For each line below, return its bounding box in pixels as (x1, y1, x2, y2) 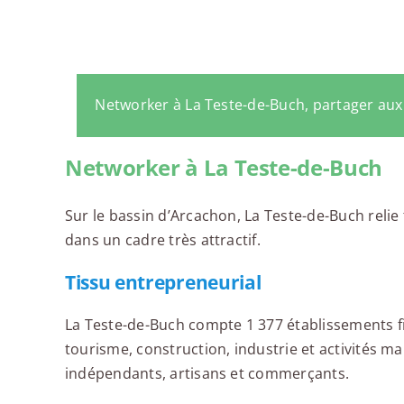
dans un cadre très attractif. (64, 230, 261, 251)
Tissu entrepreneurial (64, 270, 262, 296)
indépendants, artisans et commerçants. (64, 363, 350, 384)
